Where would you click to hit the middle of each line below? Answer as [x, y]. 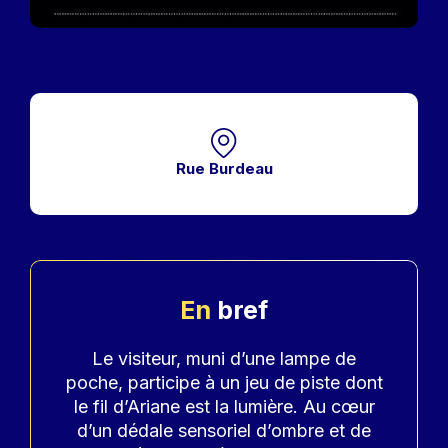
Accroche [104, 357]
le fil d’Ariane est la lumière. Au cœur [224, 406]
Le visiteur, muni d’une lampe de [224, 358]
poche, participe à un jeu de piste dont [224, 382]
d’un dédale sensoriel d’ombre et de [224, 430]
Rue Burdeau [224, 168]
